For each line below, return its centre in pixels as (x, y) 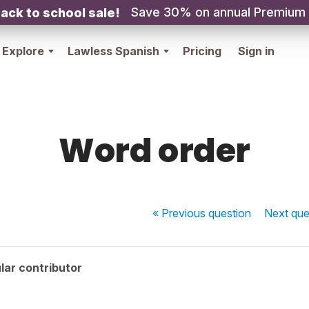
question (230, 213)
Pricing (202, 51)
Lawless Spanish (113, 51)
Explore (23, 51)
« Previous (181, 213)
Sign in (256, 51)
